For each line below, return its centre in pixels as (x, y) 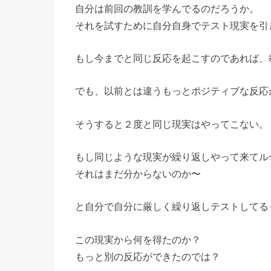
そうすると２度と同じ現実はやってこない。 (172, 124)
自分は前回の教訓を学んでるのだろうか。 (167, 8)
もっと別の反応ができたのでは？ (148, 256)
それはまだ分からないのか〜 (138, 173)
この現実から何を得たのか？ (138, 239)
